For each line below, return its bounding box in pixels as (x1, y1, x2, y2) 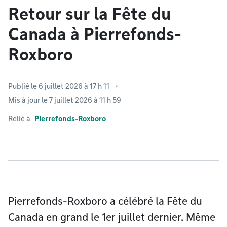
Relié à (8, 115, 30, 123)
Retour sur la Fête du (8, 4, 171, 24)
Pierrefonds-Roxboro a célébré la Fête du (8, 195, 202, 207)
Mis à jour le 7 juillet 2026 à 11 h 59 (8, 96, 121, 104)
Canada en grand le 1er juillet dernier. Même (8, 211, 215, 223)
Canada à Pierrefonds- (8, 24, 181, 44)
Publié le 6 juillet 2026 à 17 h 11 (8, 82, 109, 90)
